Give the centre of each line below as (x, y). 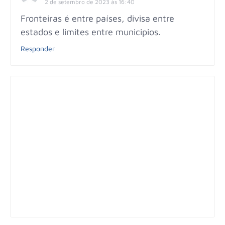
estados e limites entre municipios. (91, 32)
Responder (38, 49)
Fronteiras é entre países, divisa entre (97, 19)
